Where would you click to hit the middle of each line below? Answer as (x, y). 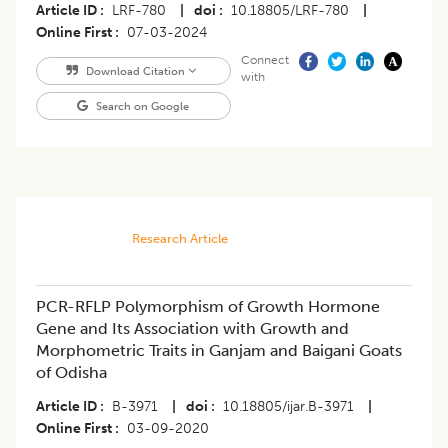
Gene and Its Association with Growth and (192, 329)
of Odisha (71, 373)
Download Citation (135, 71)
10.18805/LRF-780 (290, 11)
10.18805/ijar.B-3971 (288, 407)
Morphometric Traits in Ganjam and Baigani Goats (219, 351)
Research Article (179, 239)
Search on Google (141, 106)
